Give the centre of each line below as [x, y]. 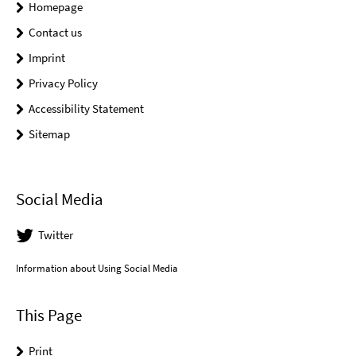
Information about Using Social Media [97, 269]
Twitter [56, 235]
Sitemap [49, 133]
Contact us [55, 32]
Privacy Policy [63, 83]
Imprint [47, 57]
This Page [49, 315]
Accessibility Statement [86, 108]
